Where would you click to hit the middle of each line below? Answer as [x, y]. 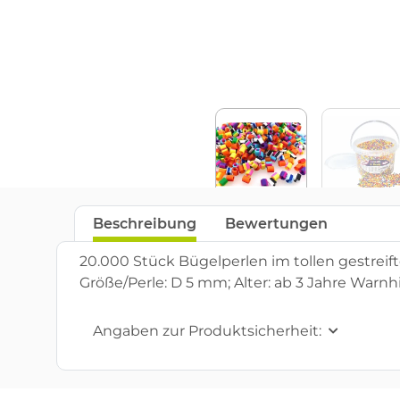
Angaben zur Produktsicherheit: [207, 331]
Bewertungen [276, 224]
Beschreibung [145, 224]
